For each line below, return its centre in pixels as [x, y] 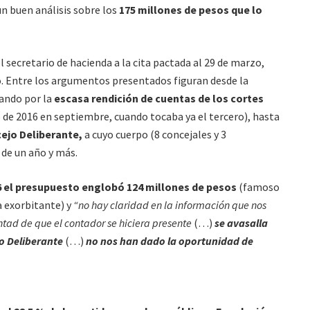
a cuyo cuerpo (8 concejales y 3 [154, 134]
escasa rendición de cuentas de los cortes [158, 98]
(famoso [258, 187]
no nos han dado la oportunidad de [170, 241]
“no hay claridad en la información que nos [170, 205]
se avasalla [241, 223]
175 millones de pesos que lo [191, 10]
